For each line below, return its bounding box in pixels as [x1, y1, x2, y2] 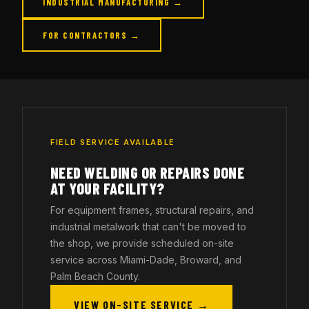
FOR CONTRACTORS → [43, 30, 141, 41]
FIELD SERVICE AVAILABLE [50, 137, 175, 147]
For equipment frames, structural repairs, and [50, 204, 254, 216]
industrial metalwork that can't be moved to [50, 221, 246, 232]
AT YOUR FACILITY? [50, 179, 165, 197]
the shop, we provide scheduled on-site [50, 237, 234, 249]
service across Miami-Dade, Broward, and [50, 254, 241, 266]
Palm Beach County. [50, 270, 140, 282]
